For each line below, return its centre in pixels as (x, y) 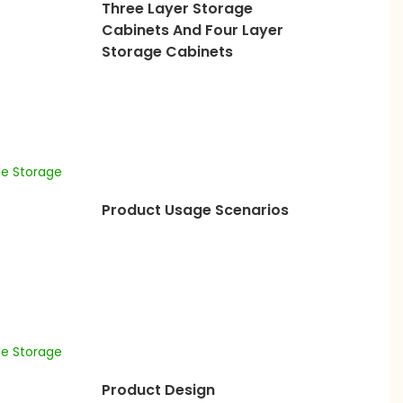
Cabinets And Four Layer (192, 31)
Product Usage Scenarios (195, 210)
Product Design (158, 390)
